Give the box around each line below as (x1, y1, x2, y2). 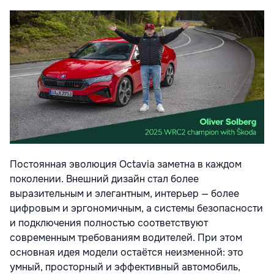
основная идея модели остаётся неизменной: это (10, 246, 243, 259)
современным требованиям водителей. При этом (10, 231, 242, 245)
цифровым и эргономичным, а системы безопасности (10, 202, 263, 215)
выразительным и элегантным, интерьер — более (10, 187, 239, 201)
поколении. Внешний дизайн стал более (10, 172, 199, 186)
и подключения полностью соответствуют (10, 217, 208, 230)
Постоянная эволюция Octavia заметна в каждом (10, 158, 242, 171)
